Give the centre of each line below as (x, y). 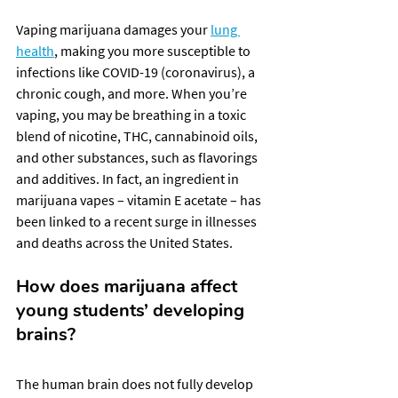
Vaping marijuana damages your (113, 29)
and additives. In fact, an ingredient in (129, 178)
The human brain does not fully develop (136, 383)
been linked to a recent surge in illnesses (138, 221)
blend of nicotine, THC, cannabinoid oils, (138, 135)
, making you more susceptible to (154, 50)
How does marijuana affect (129, 286)
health (35, 50)
